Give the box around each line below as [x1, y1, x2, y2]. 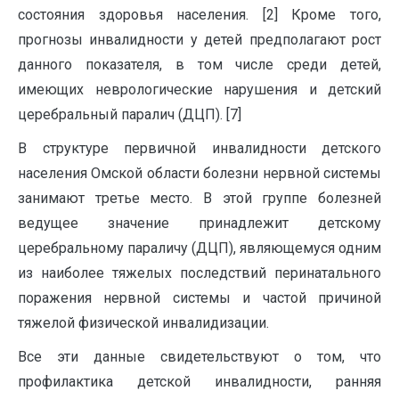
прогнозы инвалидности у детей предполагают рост [18, 31, 381, 48]
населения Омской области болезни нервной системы [18, 165, 381, 182]
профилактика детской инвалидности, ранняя [18, 373, 381, 390]
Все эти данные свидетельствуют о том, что [18, 348, 381, 365]
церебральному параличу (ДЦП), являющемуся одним [18, 240, 381, 256]
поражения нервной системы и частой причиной [18, 289, 381, 306]
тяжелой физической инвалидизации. [18, 314, 269, 331]
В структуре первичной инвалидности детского [18, 140, 381, 157]
